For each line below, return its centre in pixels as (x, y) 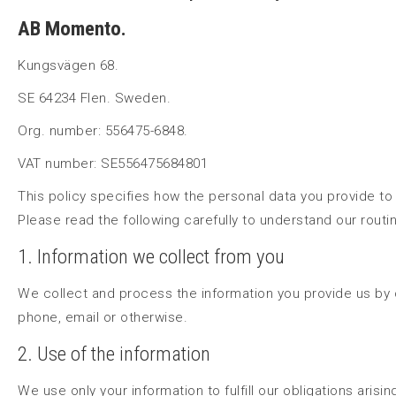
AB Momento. (72, 28)
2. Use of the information (114, 354)
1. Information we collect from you (151, 256)
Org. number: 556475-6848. (105, 130)
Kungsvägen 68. (70, 65)
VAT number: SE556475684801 (115, 163)
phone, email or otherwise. (103, 317)
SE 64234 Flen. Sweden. (96, 98)
